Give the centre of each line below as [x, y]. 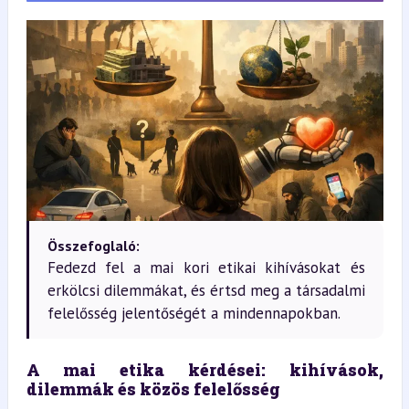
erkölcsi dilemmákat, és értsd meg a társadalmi [206, 290]
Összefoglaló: [93, 245]
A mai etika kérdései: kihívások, [204, 369]
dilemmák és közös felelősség [153, 388]
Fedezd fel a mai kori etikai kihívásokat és [206, 267]
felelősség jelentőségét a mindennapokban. [194, 313]
